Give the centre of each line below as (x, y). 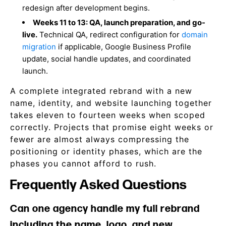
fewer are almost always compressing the (100, 139)
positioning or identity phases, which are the (106, 151)
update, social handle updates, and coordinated (107, 59)
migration (39, 47)
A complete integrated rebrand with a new (101, 91)
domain (195, 35)
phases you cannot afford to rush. (83, 163)
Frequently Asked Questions (99, 185)
